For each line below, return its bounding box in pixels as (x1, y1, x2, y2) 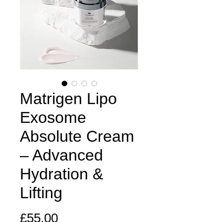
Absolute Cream (20, 127, 134, 145)
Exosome (20, 109, 86, 126)
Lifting (20, 184, 62, 202)
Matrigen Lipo (20, 90, 117, 108)
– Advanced (20, 146, 103, 164)
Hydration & (20, 165, 103, 183)
